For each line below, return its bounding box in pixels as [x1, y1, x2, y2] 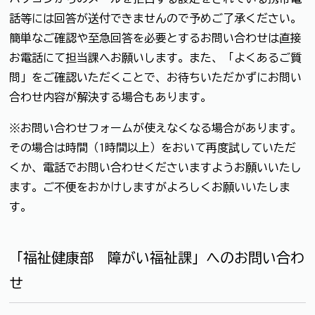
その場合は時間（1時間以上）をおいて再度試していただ [9, 141, 296, 153]
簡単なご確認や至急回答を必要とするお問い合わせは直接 [9, 32, 302, 44]
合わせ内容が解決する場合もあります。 [9, 91, 212, 103]
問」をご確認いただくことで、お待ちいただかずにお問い [9, 71, 302, 83]
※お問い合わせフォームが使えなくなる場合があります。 [9, 122, 302, 134]
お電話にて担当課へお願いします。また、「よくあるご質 [9, 51, 302, 63]
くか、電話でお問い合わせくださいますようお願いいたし [9, 161, 302, 173]
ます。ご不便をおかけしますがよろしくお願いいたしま [9, 181, 290, 193]
